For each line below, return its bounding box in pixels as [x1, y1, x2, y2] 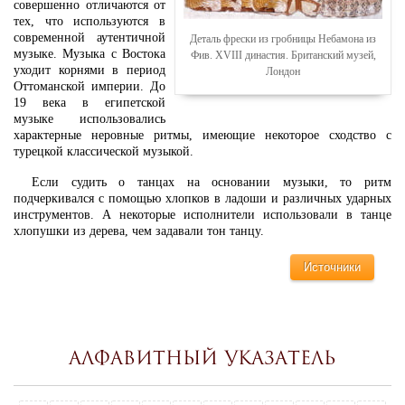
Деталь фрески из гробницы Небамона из [190, 33, 376, 46]
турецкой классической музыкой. [14, 145, 193, 159]
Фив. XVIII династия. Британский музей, [190, 49, 376, 62]
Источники [303, 260, 361, 275]
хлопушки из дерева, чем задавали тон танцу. [14, 223, 264, 238]
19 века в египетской [14, 96, 165, 110]
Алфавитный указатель [69, 351, 336, 365]
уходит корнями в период [14, 63, 165, 78]
